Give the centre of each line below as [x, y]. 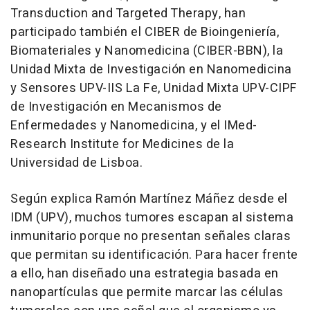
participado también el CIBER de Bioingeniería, [145, 33]
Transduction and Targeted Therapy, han [128, 14]
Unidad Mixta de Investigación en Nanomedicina [151, 70]
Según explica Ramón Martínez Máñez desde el [149, 199]
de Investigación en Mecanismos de [116, 107]
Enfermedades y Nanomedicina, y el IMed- [134, 126]
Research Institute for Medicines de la [122, 145]
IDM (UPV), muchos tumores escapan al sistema [152, 218]
